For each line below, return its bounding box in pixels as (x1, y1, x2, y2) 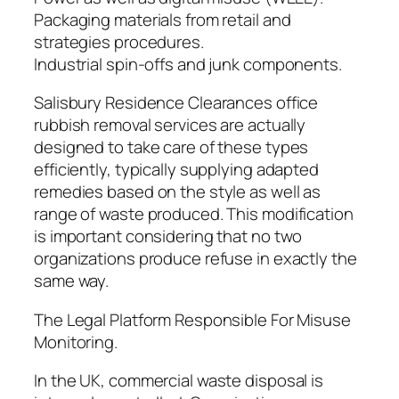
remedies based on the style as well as (34, 180, 322, 204)
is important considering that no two (34, 224, 303, 248)
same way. (34, 269, 110, 293)
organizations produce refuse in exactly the (34, 247, 357, 271)
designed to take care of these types (34, 135, 309, 159)
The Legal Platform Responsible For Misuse (34, 307, 351, 331)
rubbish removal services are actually (34, 113, 306, 137)
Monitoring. (34, 330, 118, 354)
